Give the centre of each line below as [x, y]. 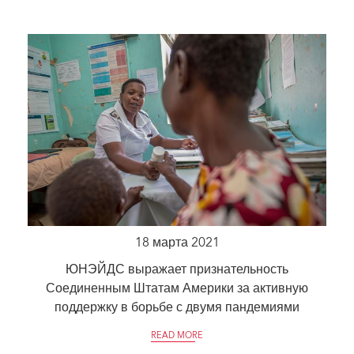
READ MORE [177, 336]
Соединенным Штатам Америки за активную [177, 289]
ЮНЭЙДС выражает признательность [177, 270]
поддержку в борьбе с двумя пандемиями [177, 308]
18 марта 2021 [177, 243]
